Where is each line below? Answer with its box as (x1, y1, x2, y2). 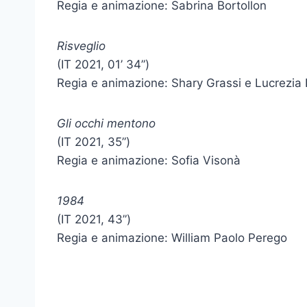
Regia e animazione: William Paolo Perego (57, 231, 287, 245)
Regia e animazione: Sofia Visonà (57, 153, 241, 167)
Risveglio (57, 39, 106, 53)
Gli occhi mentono (57, 116, 156, 130)
